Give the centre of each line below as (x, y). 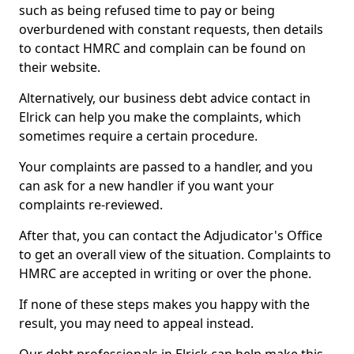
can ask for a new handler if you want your (147, 186)
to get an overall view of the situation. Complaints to (175, 254)
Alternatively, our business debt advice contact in (165, 98)
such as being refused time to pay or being (147, 10)
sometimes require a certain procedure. (138, 136)
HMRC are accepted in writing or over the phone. (165, 273)
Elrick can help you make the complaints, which (160, 117)
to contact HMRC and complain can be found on (162, 48)
